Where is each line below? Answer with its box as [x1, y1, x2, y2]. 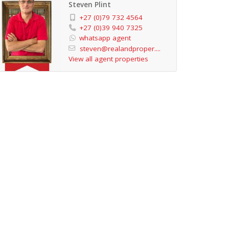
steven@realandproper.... [79, 44, 161, 54]
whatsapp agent [79, 33, 131, 42]
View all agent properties [68, 54, 148, 64]
